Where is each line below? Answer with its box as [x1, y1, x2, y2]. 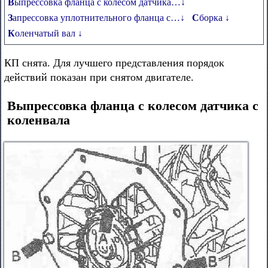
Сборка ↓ [199, 13, 230, 23]
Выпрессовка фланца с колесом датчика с [7, 98, 258, 113]
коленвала [7, 112, 70, 127]
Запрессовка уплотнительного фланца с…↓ [13, 13, 185, 23]
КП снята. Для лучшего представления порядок [4, 57, 224, 69]
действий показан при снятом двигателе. [4, 71, 194, 83]
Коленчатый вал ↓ [15, 28, 83, 38]
